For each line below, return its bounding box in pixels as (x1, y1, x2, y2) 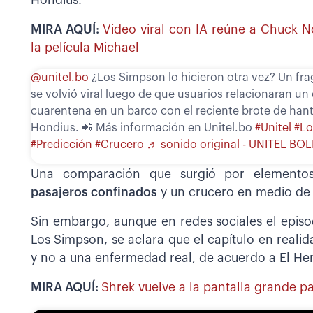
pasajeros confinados (31, 187, 157, 199)
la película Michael (31, 41, 139, 54)
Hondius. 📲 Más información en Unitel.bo (31, 122, 255, 134)
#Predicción (31, 139, 92, 151)
